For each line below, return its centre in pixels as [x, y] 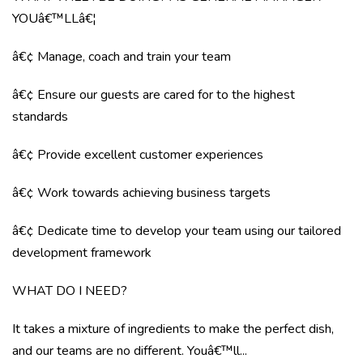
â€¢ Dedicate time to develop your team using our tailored [177, 231]
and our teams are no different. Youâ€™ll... [130, 351]
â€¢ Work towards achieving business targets [141, 193]
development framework [82, 253]
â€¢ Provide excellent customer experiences [138, 155]
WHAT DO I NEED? [70, 291]
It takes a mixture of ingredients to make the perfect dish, [173, 329]
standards [40, 117]
